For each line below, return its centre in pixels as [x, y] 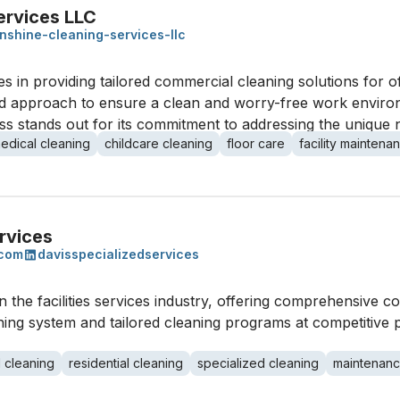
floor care [256, 143]
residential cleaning [126, 363]
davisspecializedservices [118, 254]
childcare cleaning [158, 143]
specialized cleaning [258, 363]
